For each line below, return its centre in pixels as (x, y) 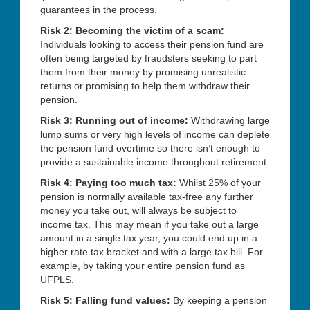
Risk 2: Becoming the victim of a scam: (132, 30)
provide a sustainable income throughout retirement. (155, 162)
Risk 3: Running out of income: (114, 120)
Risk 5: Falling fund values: (105, 300)
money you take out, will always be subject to (138, 210)
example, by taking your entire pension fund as (143, 265)
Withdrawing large (229, 120)
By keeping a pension (219, 300)
